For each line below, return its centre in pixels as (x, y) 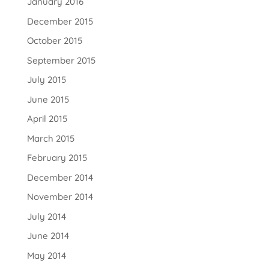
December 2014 (60, 177)
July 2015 (46, 80)
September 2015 (61, 60)
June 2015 (48, 99)
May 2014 (46, 255)
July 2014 (46, 216)
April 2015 (47, 119)
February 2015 (57, 158)
